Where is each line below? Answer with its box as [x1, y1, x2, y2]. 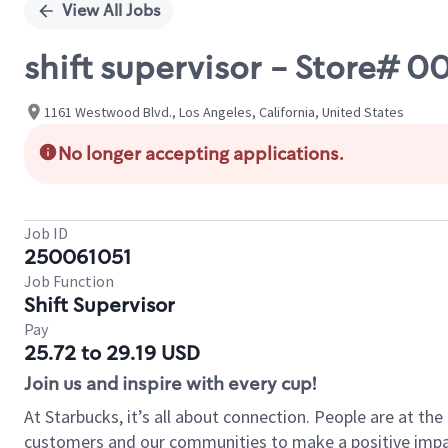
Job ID [24, 223, 68, 243]
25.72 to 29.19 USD [24, 340, 200, 366]
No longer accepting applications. [58, 142, 344, 166]
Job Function [24, 271, 114, 291]
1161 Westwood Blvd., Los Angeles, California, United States [44, 102, 404, 121]
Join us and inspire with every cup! [24, 372, 316, 396]
